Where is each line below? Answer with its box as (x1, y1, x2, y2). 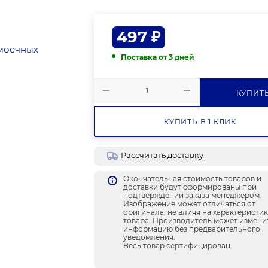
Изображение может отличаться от (123, 199, 256, 209)
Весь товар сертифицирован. (123, 241, 233, 251)
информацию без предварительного (123, 224, 261, 234)
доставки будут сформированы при (123, 182, 257, 192)
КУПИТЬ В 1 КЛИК (163, 117, 236, 127)
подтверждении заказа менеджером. (123, 191, 262, 200)
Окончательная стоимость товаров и (123, 174, 262, 184)
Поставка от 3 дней (127, 53, 195, 62)
